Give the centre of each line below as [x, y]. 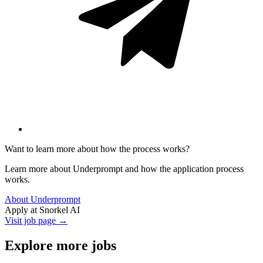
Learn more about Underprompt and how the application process [124, 168]
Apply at [22, 210]
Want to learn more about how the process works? [97, 149]
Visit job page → [36, 220]
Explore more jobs [60, 245]
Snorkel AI [60, 210]
